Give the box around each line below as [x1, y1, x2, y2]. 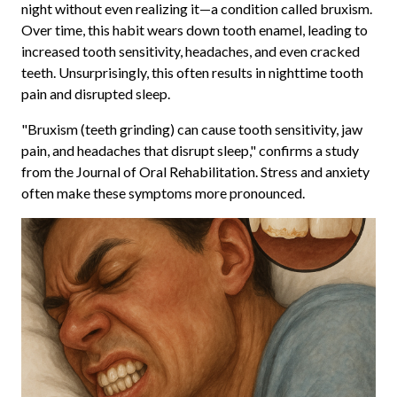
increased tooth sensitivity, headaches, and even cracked [20, 42, 360, 59]
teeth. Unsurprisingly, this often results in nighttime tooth [20, 63, 363, 81]
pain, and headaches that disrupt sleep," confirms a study [20, 141, 359, 159]
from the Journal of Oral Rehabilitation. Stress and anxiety [20, 162, 370, 180]
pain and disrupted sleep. [20, 84, 170, 102]
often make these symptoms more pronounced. [20, 183, 305, 201]
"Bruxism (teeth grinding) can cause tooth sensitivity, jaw [20, 120, 362, 137]
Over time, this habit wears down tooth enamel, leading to [20, 20, 368, 38]
